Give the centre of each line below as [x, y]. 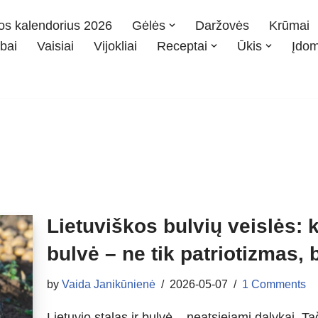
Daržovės [222, 25]
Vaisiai [55, 46]
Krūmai [289, 25]
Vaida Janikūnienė [109, 284]
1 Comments [274, 284]
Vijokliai [115, 46]
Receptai [182, 46]
